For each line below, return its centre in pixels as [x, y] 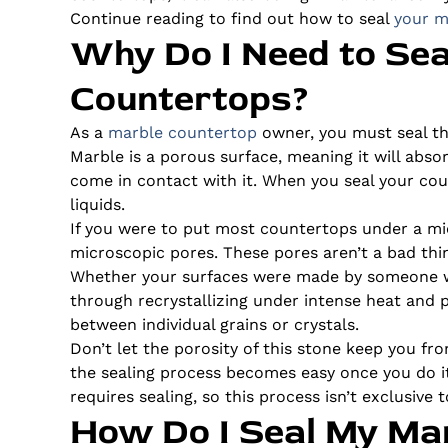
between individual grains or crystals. [216, 324]
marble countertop [182, 132]
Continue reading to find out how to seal [231, 18]
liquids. [97, 204]
